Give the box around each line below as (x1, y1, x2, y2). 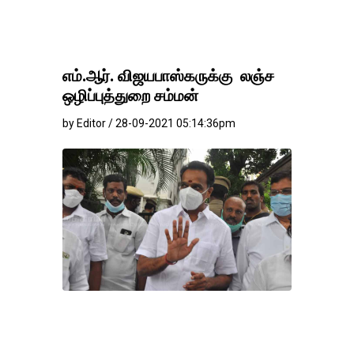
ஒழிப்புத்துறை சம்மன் (62, 86, 198, 105)
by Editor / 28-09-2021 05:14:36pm (62, 117, 235, 130)
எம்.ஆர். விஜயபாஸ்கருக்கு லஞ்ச (62, 66, 274, 85)
